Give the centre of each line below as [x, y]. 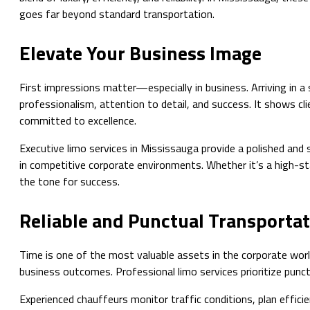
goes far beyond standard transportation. [117, 13]
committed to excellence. [78, 121]
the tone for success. [70, 182]
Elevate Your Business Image [140, 53]
